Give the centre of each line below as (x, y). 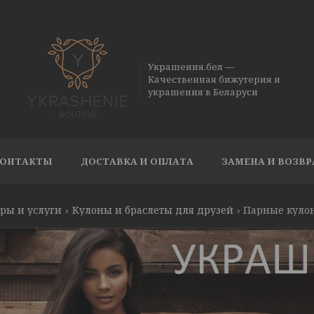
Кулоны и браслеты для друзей (152, 210)
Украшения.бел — (191, 67)
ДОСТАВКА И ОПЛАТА (137, 161)
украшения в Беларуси (203, 92)
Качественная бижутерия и (214, 79)
